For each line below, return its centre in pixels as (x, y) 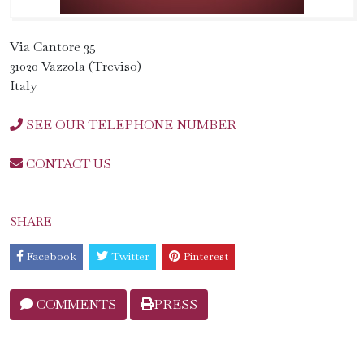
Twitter (130, 256)
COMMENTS (75, 304)
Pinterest (206, 256)
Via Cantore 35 (53, 47)
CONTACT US (67, 164)
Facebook (52, 256)
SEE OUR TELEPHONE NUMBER (131, 125)
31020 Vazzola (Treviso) (76, 66)
